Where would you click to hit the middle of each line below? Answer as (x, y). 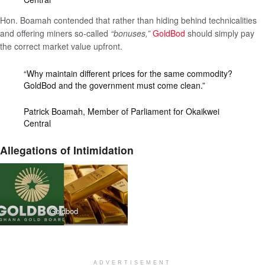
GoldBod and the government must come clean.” (116, 85)
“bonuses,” (130, 33)
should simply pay (220, 33)
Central (37, 123)
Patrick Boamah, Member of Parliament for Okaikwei (122, 112)
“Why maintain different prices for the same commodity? (128, 73)
